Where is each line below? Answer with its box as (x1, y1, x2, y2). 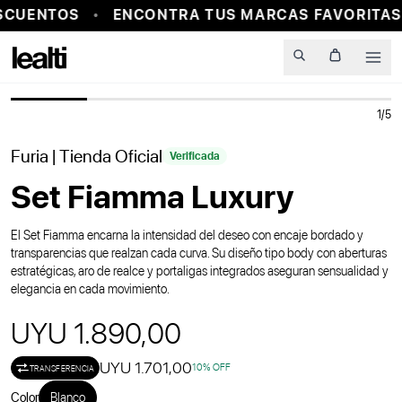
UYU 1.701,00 (99, 358, 192, 378)
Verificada (170, 150, 220, 163)
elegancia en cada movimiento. (11, 282, 170, 297)
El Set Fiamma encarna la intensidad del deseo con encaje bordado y (11, 228, 363, 243)
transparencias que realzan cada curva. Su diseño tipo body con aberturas (11, 246, 387, 261)
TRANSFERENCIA (30, 363, 95, 373)
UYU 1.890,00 (11, 317, 181, 352)
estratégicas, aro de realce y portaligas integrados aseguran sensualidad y (11, 264, 389, 279)
